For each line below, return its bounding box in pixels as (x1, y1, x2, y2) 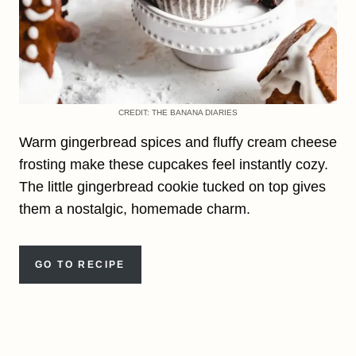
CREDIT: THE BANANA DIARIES (118, 107, 238, 117)
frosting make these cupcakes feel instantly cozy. (19, 156, 328, 172)
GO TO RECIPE (35, 258, 126, 270)
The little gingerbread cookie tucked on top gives (19, 178, 326, 195)
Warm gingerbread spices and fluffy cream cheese (19, 133, 337, 150)
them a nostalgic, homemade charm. (19, 200, 250, 217)
